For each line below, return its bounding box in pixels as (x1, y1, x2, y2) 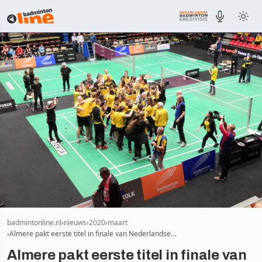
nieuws (64, 217, 87, 227)
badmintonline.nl (7, 217, 61, 227)
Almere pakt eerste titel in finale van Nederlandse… (9, 228, 176, 239)
